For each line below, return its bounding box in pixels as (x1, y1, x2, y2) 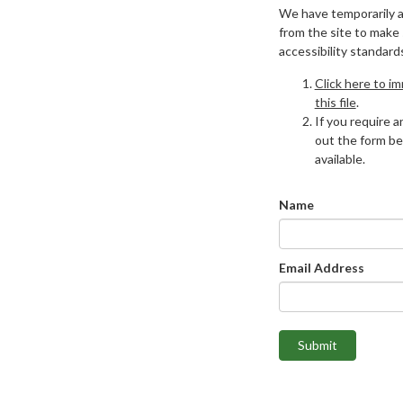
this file (314, 94, 356, 110)
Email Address (278, 260, 364, 275)
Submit (297, 337, 337, 353)
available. (314, 151, 365, 166)
